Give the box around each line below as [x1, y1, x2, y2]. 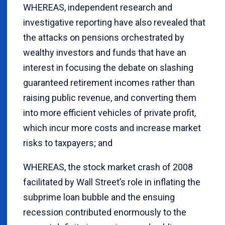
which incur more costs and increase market [23, 123, 201, 134]
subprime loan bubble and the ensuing [23, 192, 175, 203]
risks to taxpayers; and [23, 138, 113, 149]
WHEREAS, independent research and [23, 2, 172, 13]
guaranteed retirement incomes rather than [23, 77, 195, 88]
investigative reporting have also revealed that [23, 17, 205, 28]
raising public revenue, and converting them [23, 92, 196, 103]
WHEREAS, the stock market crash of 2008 [23, 162, 193, 173]
